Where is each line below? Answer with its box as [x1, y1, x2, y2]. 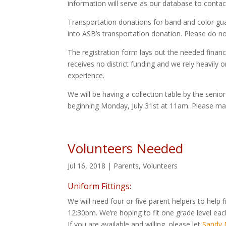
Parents [114, 160, 139, 171]
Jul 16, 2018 [68, 160, 106, 171]
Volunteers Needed [68, 139, 184, 157]
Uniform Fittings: [68, 180, 132, 192]
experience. [68, 70, 105, 80]
